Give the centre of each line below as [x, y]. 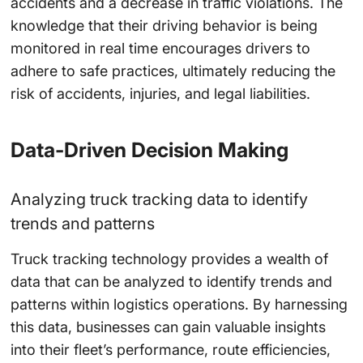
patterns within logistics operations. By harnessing [179, 305]
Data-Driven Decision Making [149, 149]
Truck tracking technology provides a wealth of [169, 259]
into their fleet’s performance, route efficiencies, [170, 350]
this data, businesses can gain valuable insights [168, 327]
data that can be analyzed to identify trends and [171, 282]
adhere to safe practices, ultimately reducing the [173, 70]
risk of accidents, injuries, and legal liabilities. [160, 93]
